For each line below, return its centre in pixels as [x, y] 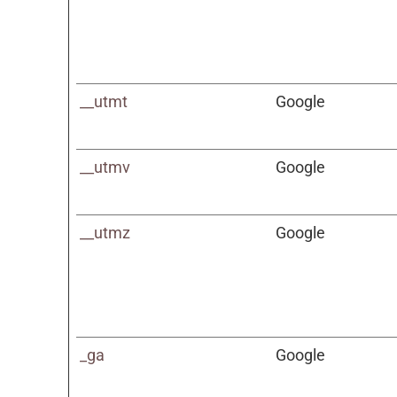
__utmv [105, 167]
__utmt [104, 101]
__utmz [105, 233]
